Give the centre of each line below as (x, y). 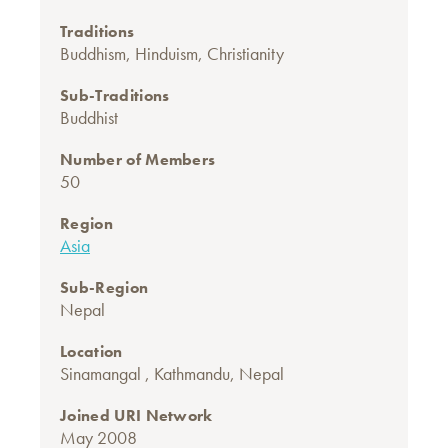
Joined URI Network (136, 415)
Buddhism (93, 53)
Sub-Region (104, 287)
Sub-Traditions (115, 95)
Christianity (245, 53)
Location (91, 351)
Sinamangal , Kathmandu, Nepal (172, 373)
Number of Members (138, 159)
